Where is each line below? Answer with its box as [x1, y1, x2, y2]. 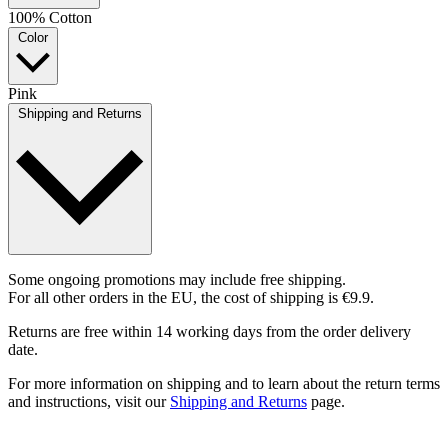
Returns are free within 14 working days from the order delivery [8, 323, 411, 341]
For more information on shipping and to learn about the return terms [8, 375, 440, 393]
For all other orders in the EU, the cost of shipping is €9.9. [8, 289, 374, 307]
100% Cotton [8, 9, 92, 27]
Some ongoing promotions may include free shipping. [8, 271, 346, 289]
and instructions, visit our [8, 393, 170, 411]
